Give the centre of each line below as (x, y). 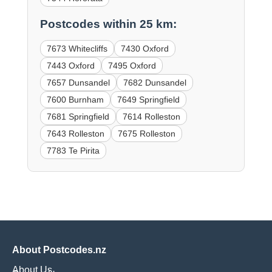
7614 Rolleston (151, 117)
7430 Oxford (144, 49)
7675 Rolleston (146, 134)
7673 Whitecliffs (77, 49)
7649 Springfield (148, 100)
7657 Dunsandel (78, 83)
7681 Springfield (78, 117)
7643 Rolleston (75, 134)
